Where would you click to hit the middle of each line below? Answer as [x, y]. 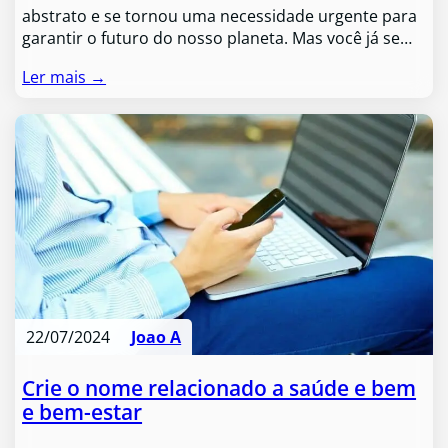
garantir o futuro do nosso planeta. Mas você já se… [217, 38]
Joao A [156, 337]
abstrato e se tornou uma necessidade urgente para [220, 16]
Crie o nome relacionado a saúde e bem [219, 387]
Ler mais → [64, 76]
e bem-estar [82, 411]
